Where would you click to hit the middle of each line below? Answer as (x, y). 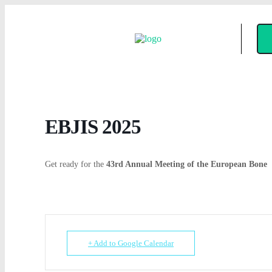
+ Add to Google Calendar (131, 243)
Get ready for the (76, 164)
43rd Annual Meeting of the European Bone (187, 164)
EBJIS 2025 (93, 127)
